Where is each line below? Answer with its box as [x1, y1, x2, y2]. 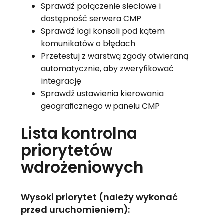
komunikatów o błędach [40, 38, 135, 50]
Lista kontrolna [20, 122, 137, 145]
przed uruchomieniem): [20, 203, 130, 216]
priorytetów [20, 139, 112, 162]
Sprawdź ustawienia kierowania [40, 88, 164, 100]
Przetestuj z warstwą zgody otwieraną [40, 50, 188, 62]
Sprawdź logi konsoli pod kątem [40, 25, 165, 37]
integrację [40, 75, 81, 87]
